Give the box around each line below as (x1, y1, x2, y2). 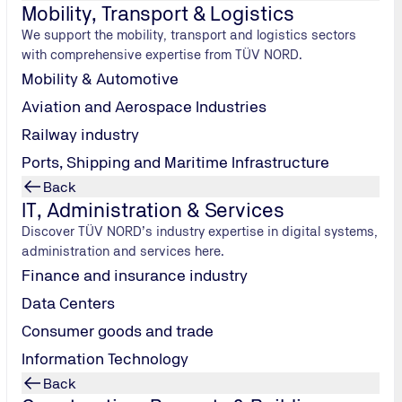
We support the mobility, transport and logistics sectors (22, 27, 357, 42)
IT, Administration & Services (22, 197, 284, 222)
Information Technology (22, 349, 188, 368)
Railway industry (22, 125, 139, 144)
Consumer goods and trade (22, 321, 214, 340)
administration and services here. (22, 243, 225, 258)
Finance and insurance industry (22, 266, 248, 284)
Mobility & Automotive (22, 69, 179, 88)
